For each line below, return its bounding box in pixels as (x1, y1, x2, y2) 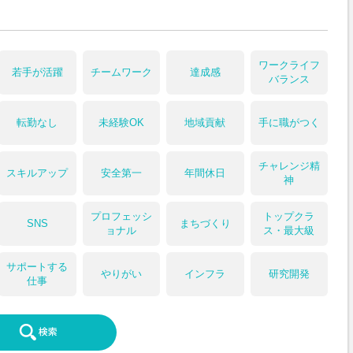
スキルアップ (6, 167, 69, 179)
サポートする (6, 261, 69, 273)
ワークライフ (258, 59, 320, 71)
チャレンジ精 (258, 160, 320, 172)
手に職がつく (258, 117, 320, 128)
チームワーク (90, 66, 152, 78)
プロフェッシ (90, 210, 152, 222)
